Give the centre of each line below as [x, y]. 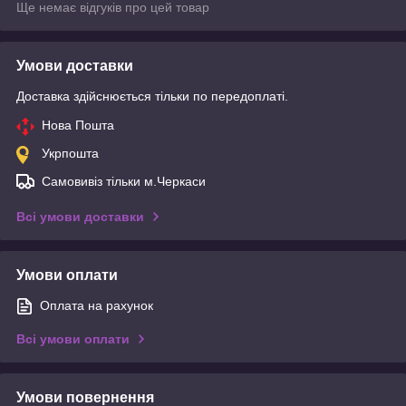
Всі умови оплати [73, 338]
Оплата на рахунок [97, 305]
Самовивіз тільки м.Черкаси [124, 181]
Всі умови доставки [80, 216]
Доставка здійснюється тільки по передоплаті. [152, 96]
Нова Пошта [78, 125]
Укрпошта [70, 153]
